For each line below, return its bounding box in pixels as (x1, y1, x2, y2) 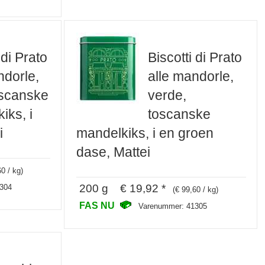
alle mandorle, (148, 69, 234, 85)
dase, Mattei (76, 144, 151, 160)
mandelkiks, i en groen (76, 125, 214, 141)
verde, (148, 88, 187, 104)
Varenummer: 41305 (138, 201, 208, 211)
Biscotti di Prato (148, 50, 243, 66)
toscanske (148, 106, 211, 122)
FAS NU (79, 199, 118, 211)
